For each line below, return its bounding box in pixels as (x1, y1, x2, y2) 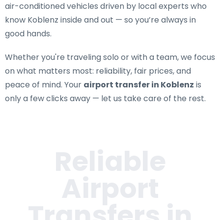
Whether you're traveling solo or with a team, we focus (5, 52, 215, 63)
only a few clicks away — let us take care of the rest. (5, 93, 206, 104)
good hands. (5, 28, 52, 39)
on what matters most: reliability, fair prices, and (5, 65, 191, 77)
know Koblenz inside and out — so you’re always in (5, 14, 196, 26)
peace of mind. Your (5, 79, 83, 90)
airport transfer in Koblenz (83, 79, 194, 90)
